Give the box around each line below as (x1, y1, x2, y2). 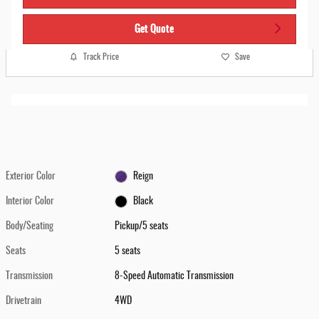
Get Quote (135, 20, 174, 36)
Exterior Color (6, 172, 56, 182)
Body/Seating (6, 221, 53, 232)
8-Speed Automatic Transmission (115, 271, 234, 282)
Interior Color (6, 197, 54, 207)
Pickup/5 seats (115, 221, 169, 232)
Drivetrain (6, 296, 41, 307)
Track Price (83, 52, 119, 61)
